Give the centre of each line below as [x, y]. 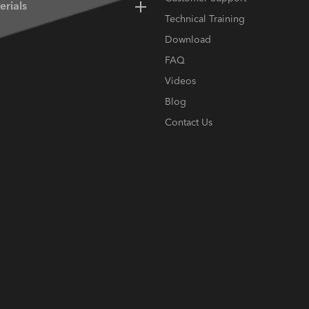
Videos [181, 81]
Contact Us [189, 122]
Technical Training [205, 19]
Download [188, 40]
